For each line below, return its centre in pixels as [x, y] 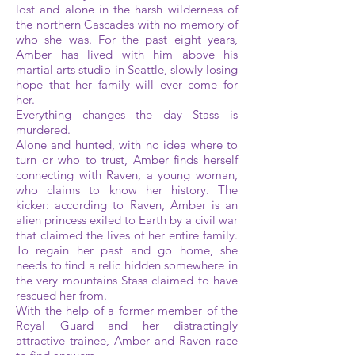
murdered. [43, 130]
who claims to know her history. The [127, 190]
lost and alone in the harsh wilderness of [127, 9]
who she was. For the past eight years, [127, 39]
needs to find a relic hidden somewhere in [127, 265]
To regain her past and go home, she [127, 250]
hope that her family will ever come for [127, 84]
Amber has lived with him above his [127, 54]
